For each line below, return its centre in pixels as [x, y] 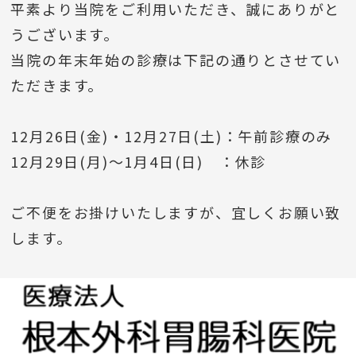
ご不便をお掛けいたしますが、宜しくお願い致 [176, 213]
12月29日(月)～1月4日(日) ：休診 [139, 162]
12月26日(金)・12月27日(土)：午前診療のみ [172, 136]
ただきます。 [57, 85]
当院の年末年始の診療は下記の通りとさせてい [176, 60]
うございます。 [65, 35]
